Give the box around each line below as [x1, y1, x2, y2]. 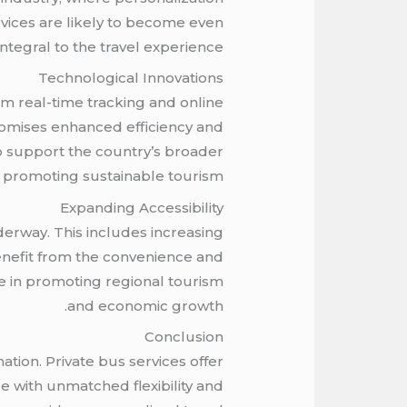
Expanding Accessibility [59, 198, 223, 216]
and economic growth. [66, 296, 223, 314]
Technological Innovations [37, 69, 223, 87]
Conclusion [144, 328, 223, 346]
